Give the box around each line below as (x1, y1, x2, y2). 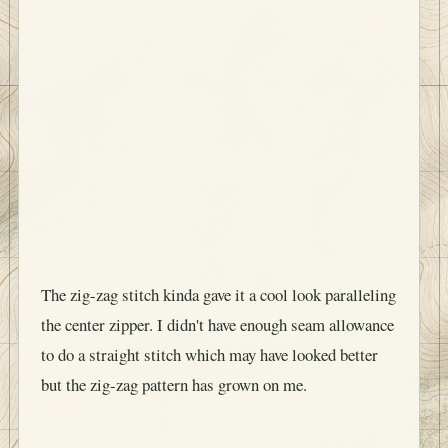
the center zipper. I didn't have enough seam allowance (41, 299, 394, 323)
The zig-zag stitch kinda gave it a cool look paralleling (41, 269, 396, 293)
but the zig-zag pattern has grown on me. (41, 359, 307, 383)
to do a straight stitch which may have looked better (41, 329, 378, 353)
